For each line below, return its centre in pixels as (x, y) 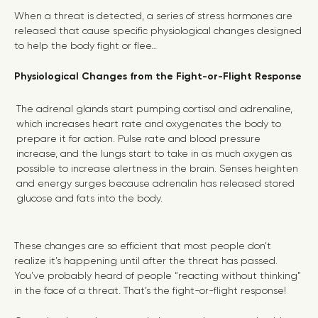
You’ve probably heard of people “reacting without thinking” (158, 275)
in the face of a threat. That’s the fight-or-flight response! (150, 290)
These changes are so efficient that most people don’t (143, 246)
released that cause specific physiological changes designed (158, 31)
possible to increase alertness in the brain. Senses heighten (157, 168)
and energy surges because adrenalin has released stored (155, 183)
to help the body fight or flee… (86, 45)
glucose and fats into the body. (89, 198)
